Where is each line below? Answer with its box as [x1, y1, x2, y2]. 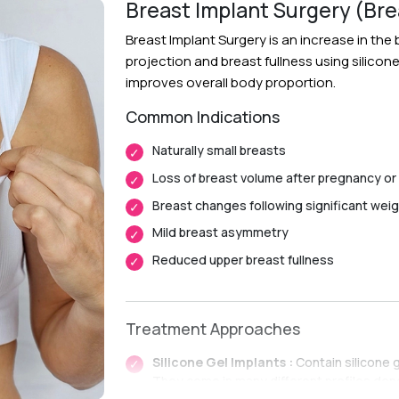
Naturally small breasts [152, 142, 286, 159]
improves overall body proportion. [126, 73, 336, 93]
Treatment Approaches [126, 317, 300, 339]
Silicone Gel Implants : [152, 353, 296, 370]
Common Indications [126, 106, 280, 128]
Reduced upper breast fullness [152, 250, 334, 268]
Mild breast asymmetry [152, 224, 289, 241]
